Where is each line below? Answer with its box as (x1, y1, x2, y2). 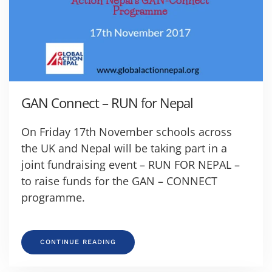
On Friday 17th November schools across (21, 124, 232, 140)
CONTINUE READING (40, 238, 116, 246)
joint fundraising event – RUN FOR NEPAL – (21, 157, 240, 172)
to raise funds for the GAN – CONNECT (21, 174, 217, 189)
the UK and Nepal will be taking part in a (21, 141, 227, 156)
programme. (21, 190, 85, 205)
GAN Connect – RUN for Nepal (21, 93, 193, 112)
